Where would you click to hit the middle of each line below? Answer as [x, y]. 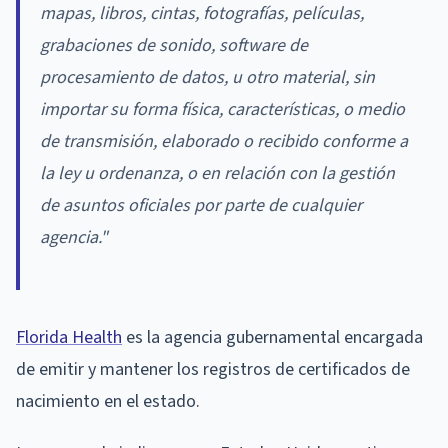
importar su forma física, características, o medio [222, 109]
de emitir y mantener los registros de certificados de [213, 369]
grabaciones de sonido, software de [174, 45]
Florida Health [69, 337]
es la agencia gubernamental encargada [272, 337]
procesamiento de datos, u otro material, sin [207, 77]
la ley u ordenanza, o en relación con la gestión [217, 173]
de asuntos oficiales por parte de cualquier [201, 205]
